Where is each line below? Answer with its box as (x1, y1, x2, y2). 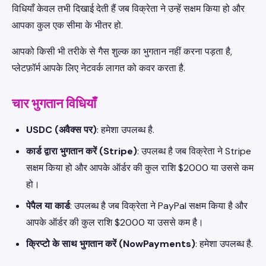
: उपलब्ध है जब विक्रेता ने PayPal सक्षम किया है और (70, 199, 248, 212)
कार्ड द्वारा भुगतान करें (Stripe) (26, 145, 137, 157)
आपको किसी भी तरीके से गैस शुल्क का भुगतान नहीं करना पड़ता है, (12, 45, 232, 58)
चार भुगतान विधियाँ (12, 95, 96, 112)
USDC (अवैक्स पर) (26, 123, 97, 136)
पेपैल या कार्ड (26, 199, 70, 212)
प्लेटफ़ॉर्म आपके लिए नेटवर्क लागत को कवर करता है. (12, 62, 185, 74)
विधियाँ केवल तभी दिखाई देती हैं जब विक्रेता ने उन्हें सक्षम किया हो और (12, 2, 245, 15)
